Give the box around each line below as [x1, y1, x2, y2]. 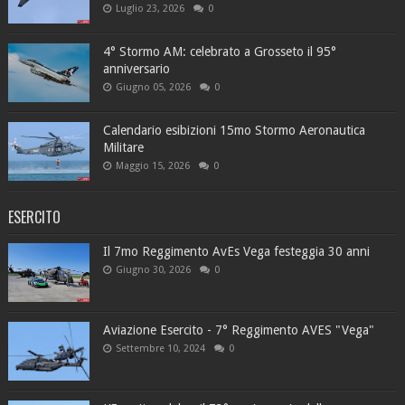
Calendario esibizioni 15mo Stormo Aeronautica [102, 122, 365, 137]
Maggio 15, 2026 [115, 159, 190, 172]
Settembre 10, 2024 [115, 342, 205, 354]
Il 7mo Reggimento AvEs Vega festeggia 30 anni [102, 243, 370, 259]
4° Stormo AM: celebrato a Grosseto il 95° [102, 43, 336, 59]
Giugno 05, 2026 [115, 80, 191, 93]
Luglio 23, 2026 [115, 2, 184, 14]
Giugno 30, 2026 [115, 263, 191, 276]
